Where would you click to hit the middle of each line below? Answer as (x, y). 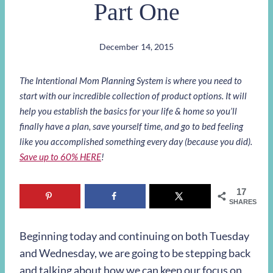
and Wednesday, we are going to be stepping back (135, 253)
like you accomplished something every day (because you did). (136, 141)
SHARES (243, 201)
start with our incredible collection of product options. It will (133, 95)
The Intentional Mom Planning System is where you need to (131, 80)
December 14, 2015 (136, 46)
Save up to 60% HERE (60, 156)
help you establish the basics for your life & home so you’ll (128, 111)
